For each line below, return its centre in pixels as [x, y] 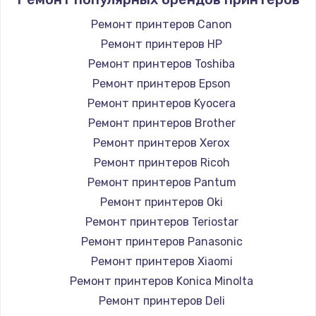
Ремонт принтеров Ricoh [162, 163]
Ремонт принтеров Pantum [162, 182]
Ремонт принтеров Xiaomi [162, 261]
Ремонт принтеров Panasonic [162, 242]
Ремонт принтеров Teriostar [162, 222]
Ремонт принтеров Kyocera [162, 103]
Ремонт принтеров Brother [162, 123]
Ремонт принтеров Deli [162, 301]
